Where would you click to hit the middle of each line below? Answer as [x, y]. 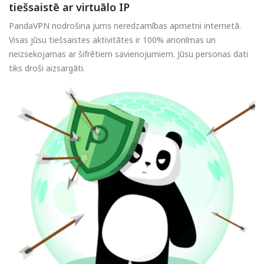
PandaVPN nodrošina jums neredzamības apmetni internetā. [125, 26]
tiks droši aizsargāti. [47, 68]
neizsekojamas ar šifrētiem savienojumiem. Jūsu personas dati [128, 54]
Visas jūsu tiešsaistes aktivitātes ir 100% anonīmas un [112, 40]
